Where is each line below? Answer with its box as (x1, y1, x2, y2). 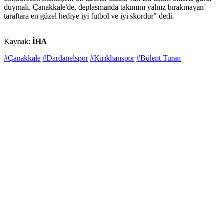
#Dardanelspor (43, 54, 88, 63)
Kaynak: (4, 37, 32, 46)
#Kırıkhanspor (90, 54, 134, 63)
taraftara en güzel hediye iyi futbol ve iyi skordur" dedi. (4, 12, 174, 21)
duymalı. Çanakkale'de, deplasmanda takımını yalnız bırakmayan (4, 3, 204, 12)
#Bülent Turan (136, 54, 181, 63)
